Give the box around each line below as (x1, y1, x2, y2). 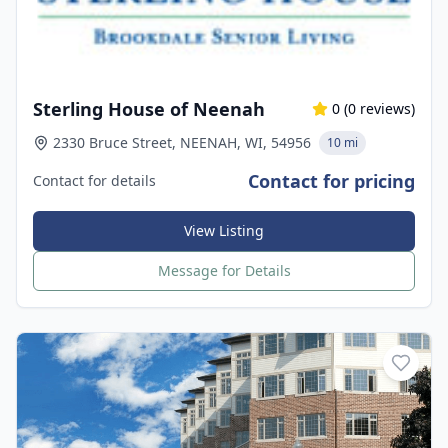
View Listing (184, 221, 264, 240)
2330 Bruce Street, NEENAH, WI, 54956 (53, 133, 311, 152)
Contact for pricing (248, 169, 415, 193)
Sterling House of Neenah (33, 97, 265, 121)
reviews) (356, 99, 415, 118)
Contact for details (33, 171, 156, 190)
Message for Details (157, 261, 291, 280)
